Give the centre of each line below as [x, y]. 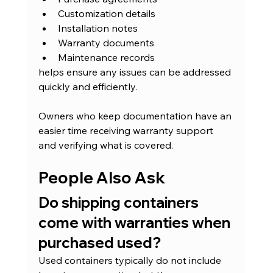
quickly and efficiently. [87, 87]
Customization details [106, 14]
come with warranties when [136, 223]
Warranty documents [106, 43]
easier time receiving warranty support [127, 131]
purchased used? [99, 243]
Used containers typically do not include [131, 261]
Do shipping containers [120, 203]
